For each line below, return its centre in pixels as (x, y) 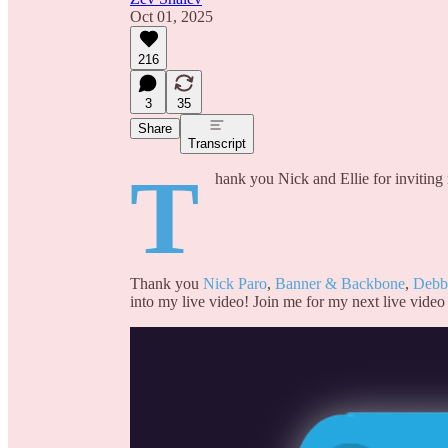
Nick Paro (235, 284)
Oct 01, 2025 (171, 16)
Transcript (217, 143)
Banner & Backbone (340, 284)
